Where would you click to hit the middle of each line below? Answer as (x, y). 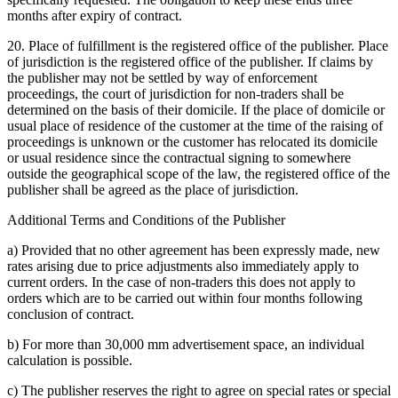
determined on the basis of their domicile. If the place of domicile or (196, 109)
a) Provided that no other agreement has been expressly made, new (194, 250)
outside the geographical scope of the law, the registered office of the (199, 173)
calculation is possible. (70, 360)
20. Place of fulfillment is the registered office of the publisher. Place (198, 45)
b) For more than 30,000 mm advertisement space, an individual (186, 344)
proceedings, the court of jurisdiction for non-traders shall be (175, 93)
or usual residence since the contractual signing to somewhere (179, 157)
